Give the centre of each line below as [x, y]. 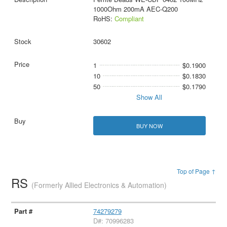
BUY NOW [149, 125]
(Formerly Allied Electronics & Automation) [99, 185]
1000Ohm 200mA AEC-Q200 [135, 9]
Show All [149, 97]
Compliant [129, 19]
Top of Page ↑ [196, 171]
